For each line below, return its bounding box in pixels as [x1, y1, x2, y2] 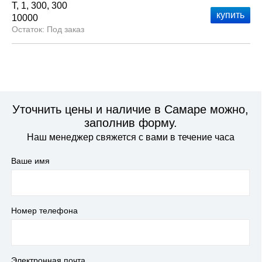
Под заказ [47, 25, 84, 34]
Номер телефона [11, 206, 78, 215]
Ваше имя [11, 156, 50, 166]
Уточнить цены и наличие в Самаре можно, [12, 103, 249, 116]
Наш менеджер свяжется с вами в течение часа [26, 132, 235, 142]
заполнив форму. [84, 116, 177, 129]
